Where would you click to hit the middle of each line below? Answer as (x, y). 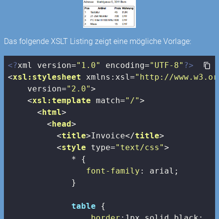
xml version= (47, 65)
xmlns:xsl (108, 77)
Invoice (108, 135)
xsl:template (62, 100)
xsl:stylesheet (47, 77)
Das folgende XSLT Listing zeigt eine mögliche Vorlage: (98, 42)
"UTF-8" (167, 65)
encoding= (125, 65)
